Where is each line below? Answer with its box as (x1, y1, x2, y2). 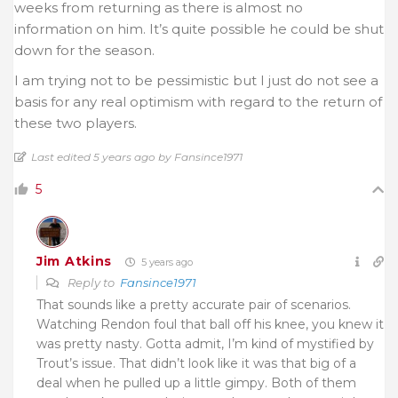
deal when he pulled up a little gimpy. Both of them (36, 374, 356, 391)
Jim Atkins (36, 253, 112, 270)
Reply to (65, 275, 120, 290)
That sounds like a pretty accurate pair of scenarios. (36, 296, 351, 313)
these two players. (14, 114, 137, 131)
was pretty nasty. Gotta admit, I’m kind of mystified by (36, 335, 374, 352)
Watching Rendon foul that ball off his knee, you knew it (36, 315, 384, 332)
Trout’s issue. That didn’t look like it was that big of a (36, 354, 356, 371)
